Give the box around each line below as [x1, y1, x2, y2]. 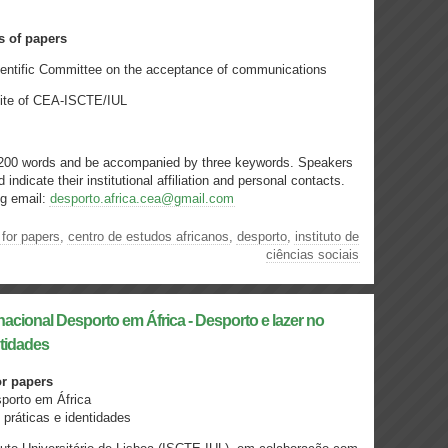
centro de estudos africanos [68, 229, 229, 244]
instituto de [295, 229, 359, 244]
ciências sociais [266, 247, 359, 262]
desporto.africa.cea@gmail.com [50, 191, 234, 206]
